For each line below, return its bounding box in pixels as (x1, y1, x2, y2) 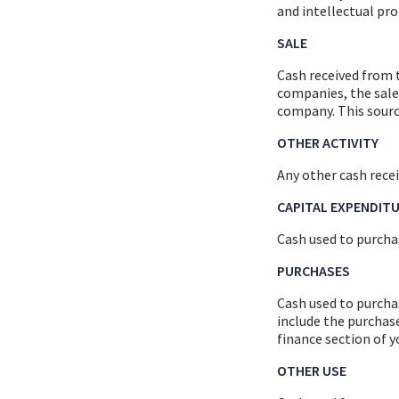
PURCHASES (277, 261, 351, 280)
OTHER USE (277, 361, 347, 379)
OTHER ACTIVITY (277, 133, 379, 151)
